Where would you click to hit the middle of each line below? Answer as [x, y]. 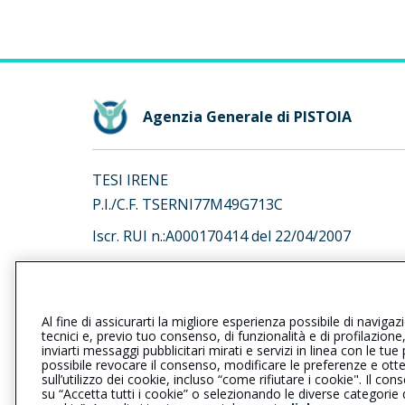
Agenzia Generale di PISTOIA [247, 116]
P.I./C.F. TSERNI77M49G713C [188, 204]
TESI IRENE [130, 180]
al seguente [134, 306]
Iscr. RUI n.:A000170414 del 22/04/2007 [221, 236]
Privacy [118, 383]
